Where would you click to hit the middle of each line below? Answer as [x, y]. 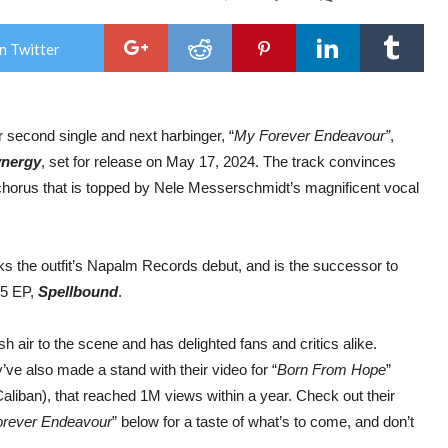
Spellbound [78, 292]
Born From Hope [331, 370]
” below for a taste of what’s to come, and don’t [263, 422]
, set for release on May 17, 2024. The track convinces [218, 162]
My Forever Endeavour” [312, 136]
